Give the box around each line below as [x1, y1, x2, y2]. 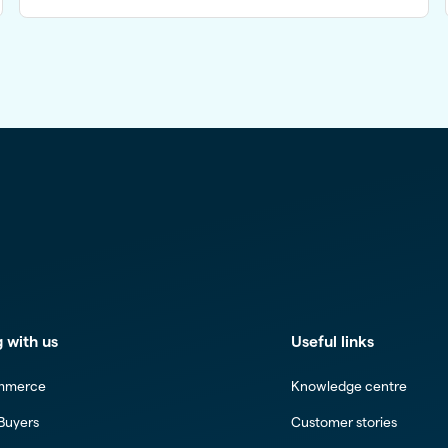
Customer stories [291, 414, 398, 430]
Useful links [291, 333, 375, 351]
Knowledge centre [291, 379, 408, 395]
